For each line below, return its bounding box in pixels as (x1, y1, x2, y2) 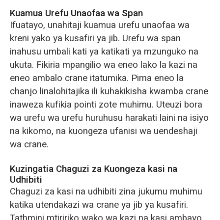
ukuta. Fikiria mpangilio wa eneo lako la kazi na (9, 58, 197, 72)
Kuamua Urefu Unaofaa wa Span (9, 6, 143, 21)
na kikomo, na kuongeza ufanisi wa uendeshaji (9, 124, 197, 138)
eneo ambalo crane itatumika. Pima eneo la (9, 71, 184, 85)
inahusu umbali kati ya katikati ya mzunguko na (9, 45, 198, 59)
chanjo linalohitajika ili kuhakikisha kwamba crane (9, 84, 208, 99)
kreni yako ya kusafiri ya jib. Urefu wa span (9, 31, 181, 46)
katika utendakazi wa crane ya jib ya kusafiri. (9, 198, 188, 212)
